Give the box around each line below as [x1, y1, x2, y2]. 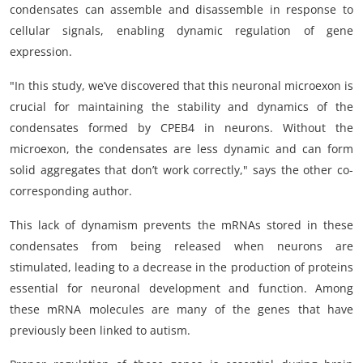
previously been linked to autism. [10, 322, 190, 339]
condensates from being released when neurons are [10, 238, 353, 254]
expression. [10, 44, 72, 60]
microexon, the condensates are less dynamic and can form [10, 141, 353, 157]
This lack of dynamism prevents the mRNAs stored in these [10, 217, 353, 233]
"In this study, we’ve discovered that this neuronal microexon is [10, 78, 353, 94]
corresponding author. [10, 183, 132, 199]
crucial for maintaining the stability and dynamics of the [10, 99, 353, 115]
